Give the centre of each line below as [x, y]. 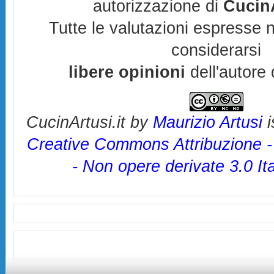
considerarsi [217, 50]
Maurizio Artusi [208, 122]
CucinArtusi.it [76, 122]
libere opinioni [127, 72]
